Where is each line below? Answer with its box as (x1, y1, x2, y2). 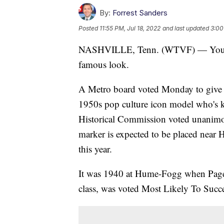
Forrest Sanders (112, 7, 167, 17)
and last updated (162, 24, 209, 32)
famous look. (78, 57, 129, 70)
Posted (78, 24, 99, 32)
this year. (78, 142, 112, 155)
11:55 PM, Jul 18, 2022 (99, 24, 160, 32)
